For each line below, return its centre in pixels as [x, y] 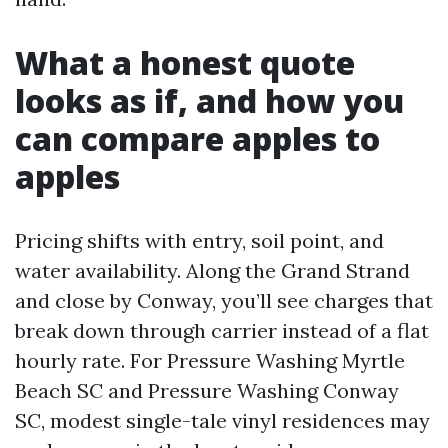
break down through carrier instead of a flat [222, 330]
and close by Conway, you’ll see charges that [224, 300]
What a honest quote [185, 62]
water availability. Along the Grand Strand [212, 270]
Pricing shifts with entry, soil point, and [199, 240]
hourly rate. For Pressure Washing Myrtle [210, 360]
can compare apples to [197, 138]
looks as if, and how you [209, 100]
